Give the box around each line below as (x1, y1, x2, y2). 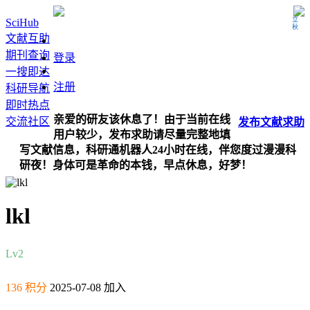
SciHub (6, 17, 39, 28)
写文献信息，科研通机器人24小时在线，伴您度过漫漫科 (19, 144, 296, 156)
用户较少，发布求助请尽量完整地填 (53, 129, 230, 140)
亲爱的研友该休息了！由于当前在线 (53, 113, 230, 125)
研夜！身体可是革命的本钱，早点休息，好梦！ (19, 159, 252, 171)
